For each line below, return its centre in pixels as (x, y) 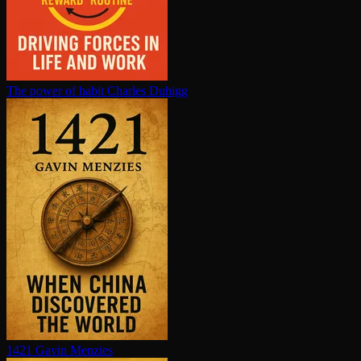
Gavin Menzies (74, 351)
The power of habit (55, 91)
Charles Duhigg (147, 91)
